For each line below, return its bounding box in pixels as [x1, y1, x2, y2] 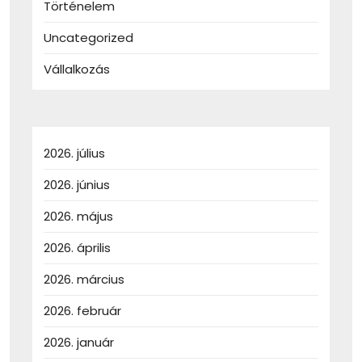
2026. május [44, 208, 113, 225]
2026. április [44, 239, 111, 257]
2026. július [44, 145, 105, 162]
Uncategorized [44, 29, 133, 47]
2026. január [44, 334, 114, 351]
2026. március [44, 271, 124, 288]
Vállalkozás [44, 61, 110, 78]
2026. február [44, 302, 121, 320]
